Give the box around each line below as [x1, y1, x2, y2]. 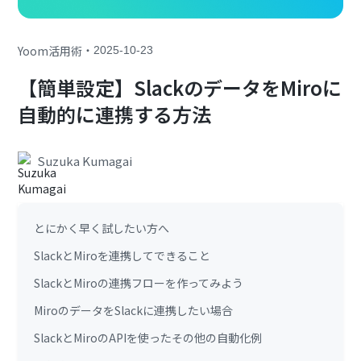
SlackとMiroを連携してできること [34, 247, 211, 264]
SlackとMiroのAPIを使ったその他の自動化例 [34, 330, 263, 346]
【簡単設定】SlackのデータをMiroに [18, 73, 342, 102]
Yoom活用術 [18, 42, 83, 59]
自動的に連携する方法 [18, 100, 212, 129]
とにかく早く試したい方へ [34, 220, 170, 237]
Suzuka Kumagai [37, 152, 133, 170]
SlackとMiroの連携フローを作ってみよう [34, 275, 244, 292]
